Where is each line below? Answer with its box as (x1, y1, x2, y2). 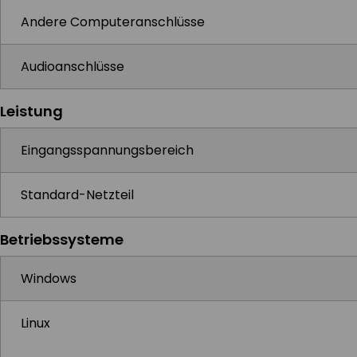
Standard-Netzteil (21, 186, 134, 204)
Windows (21, 269, 76, 288)
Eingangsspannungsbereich (21, 141, 194, 159)
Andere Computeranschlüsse (21, 13, 205, 31)
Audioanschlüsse (21, 57, 124, 76)
